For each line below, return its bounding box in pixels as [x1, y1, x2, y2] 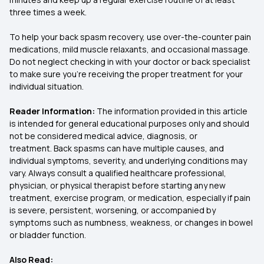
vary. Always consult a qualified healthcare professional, [9, 167, 226, 179]
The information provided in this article [95, 105, 247, 117]
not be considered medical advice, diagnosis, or [9, 130, 197, 141]
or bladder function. [9, 229, 86, 240]
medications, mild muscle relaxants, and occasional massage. [9, 44, 250, 55]
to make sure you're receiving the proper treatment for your [9, 68, 243, 80]
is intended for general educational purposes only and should [9, 118, 249, 129]
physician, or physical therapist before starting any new [9, 180, 226, 191]
